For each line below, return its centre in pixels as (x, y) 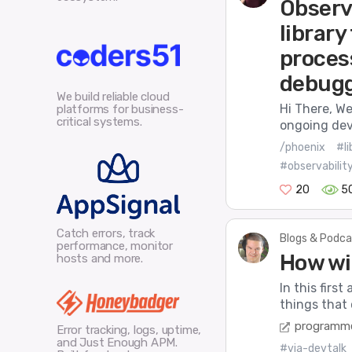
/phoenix (302, 148)
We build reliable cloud (113, 96)
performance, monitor (115, 246)
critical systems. (99, 121)
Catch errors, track (106, 234)
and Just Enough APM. (117, 343)
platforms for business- (120, 109)
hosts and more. (100, 259)
